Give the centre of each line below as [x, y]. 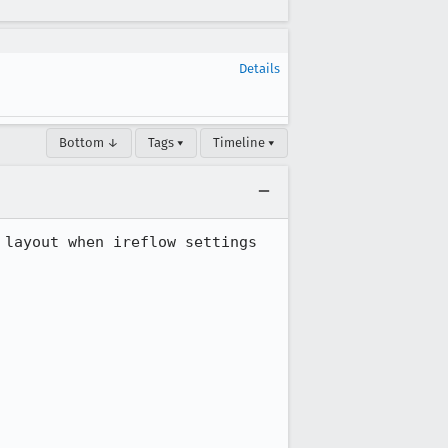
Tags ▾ [166, 142]
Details [259, 68]
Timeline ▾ [244, 142]
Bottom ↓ [89, 142]
